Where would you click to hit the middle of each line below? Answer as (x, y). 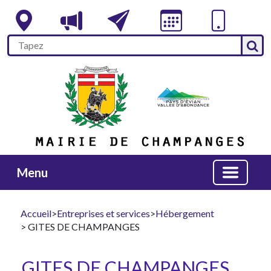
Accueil (36, 214)
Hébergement (185, 214)
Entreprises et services (103, 214)
